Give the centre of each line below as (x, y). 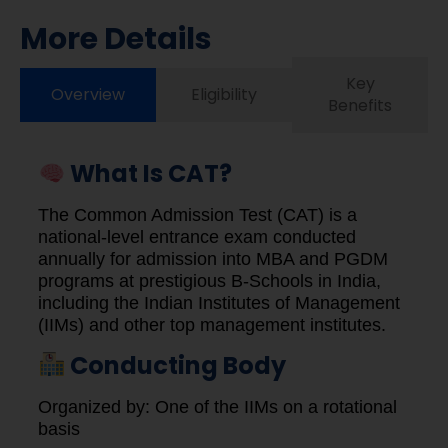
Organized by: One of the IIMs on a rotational (217, 406)
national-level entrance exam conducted (197, 237)
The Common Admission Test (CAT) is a (197, 215)
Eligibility (224, 95)
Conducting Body (176, 365)
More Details (116, 39)
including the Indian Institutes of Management (219, 303)
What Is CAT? (149, 174)
